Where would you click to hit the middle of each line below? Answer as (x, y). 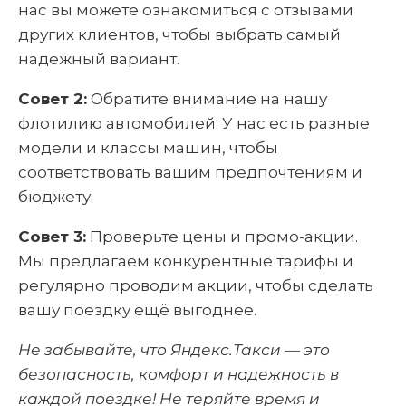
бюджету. (56, 197)
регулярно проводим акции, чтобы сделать (196, 285)
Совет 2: (53, 99)
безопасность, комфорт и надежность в (179, 374)
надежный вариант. (99, 59)
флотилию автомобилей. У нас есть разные (194, 123)
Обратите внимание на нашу (207, 99)
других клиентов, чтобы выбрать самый (179, 34)
